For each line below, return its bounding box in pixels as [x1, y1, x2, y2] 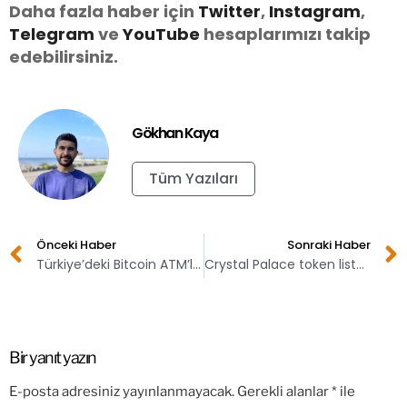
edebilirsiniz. [9, 45, 118, 68]
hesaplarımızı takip [200, 22, 371, 45]
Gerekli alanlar [237, 383, 332, 401]
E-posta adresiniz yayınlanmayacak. [9, 383, 234, 401]
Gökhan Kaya [132, 122, 218, 144]
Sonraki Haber [287, 236, 371, 254]
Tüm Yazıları [149, 167, 238, 189]
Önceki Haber [36, 236, 116, 254]
